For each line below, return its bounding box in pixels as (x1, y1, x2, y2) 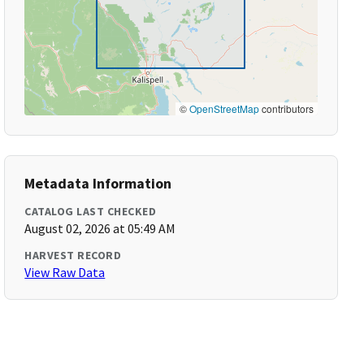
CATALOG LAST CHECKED (24, 204, 157, 219)
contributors (258, 102, 314, 115)
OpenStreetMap (188, 102, 259, 115)
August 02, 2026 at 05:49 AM (24, 220, 176, 236)
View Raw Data (24, 264, 106, 280)
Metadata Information (24, 174, 172, 193)
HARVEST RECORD (24, 248, 122, 262)
